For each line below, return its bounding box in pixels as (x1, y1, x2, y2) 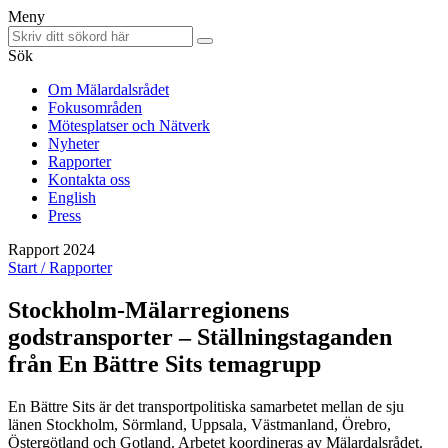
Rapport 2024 (8, 241, 95, 258)
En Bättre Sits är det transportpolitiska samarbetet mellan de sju (8, 397, 404, 415)
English (48, 189, 96, 206)
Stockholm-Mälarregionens (8, 296, 289, 323)
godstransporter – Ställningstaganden (8, 323, 392, 350)
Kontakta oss (48, 171, 130, 188)
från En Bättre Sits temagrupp (8, 350, 321, 377)
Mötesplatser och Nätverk (48, 117, 210, 134)
